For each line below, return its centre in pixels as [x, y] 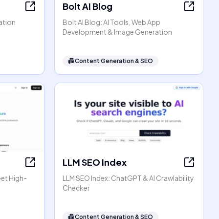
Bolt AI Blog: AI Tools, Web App [111, 22]
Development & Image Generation [117, 32]
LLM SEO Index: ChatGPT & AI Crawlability [128, 178]
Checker [76, 188]
